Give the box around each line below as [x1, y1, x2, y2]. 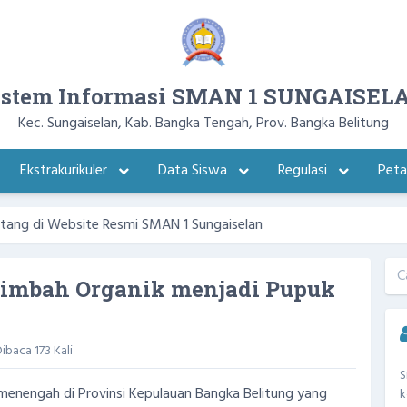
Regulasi [277, 159, 331, 183]
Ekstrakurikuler [19, 159, 111, 183]
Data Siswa [157, 159, 231, 183]
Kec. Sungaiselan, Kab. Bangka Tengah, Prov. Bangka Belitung [18, 112, 389, 135]
